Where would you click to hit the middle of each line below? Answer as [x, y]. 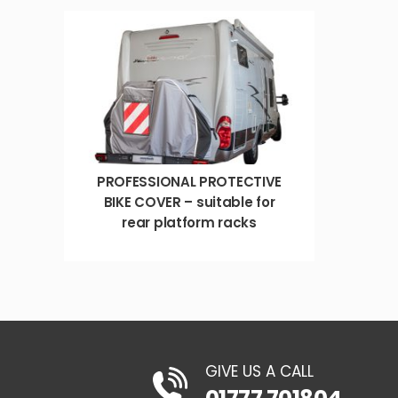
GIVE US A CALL [259, 371]
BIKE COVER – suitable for [189, 202]
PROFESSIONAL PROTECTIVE [189, 181]
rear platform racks [189, 222]
